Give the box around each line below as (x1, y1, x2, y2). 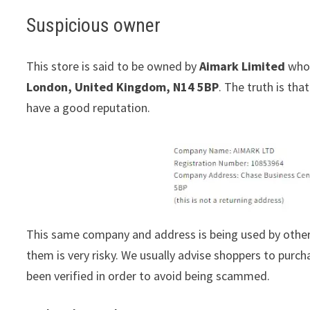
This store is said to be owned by (26, 57, 200, 74)
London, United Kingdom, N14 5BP (26, 78, 219, 95)
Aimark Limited (199, 57, 286, 74)
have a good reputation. (26, 99, 151, 116)
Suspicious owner (26, 13, 161, 37)
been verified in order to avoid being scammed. (26, 267, 271, 284)
